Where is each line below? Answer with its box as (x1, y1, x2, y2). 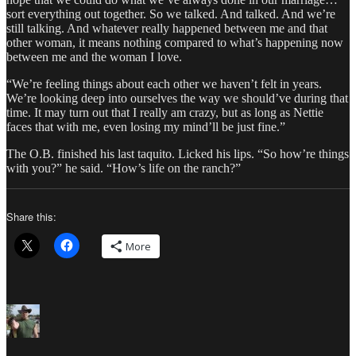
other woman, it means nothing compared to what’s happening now (6, 36, 343, 50)
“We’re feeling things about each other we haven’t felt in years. (6, 77, 322, 91)
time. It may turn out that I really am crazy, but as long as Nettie (6, 106, 323, 120)
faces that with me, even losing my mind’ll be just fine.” (6, 120, 285, 134)
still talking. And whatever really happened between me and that (6, 21, 327, 36)
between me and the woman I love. (6, 50, 182, 64)
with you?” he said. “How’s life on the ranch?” (6, 161, 241, 176)
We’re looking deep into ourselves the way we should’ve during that (6, 91, 348, 106)
